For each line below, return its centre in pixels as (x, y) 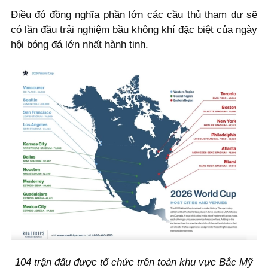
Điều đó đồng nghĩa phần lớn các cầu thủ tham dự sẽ (134, 14)
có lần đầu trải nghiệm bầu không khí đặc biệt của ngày (134, 29)
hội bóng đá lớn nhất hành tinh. (80, 44)
